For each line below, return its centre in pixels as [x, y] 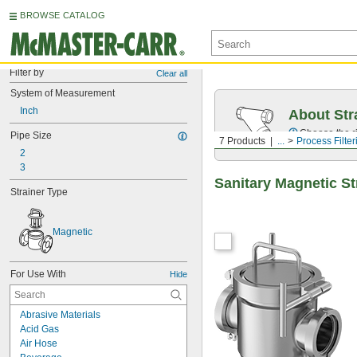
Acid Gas [39, 329]
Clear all [172, 73]
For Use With [38, 274]
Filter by [27, 73]
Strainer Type [39, 192]
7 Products [242, 141]
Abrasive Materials [60, 315]
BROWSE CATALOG [63, 15]
